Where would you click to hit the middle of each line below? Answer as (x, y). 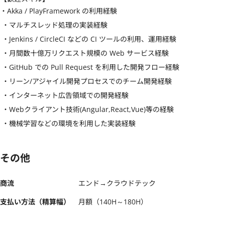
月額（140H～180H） (113, 202)
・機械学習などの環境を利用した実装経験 (69, 123)
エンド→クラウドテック (117, 183)
